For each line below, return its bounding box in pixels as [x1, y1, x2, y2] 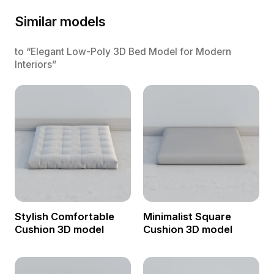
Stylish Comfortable [14, 210, 114, 223]
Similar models [14, 13, 106, 29]
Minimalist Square [143, 210, 231, 223]
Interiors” [14, 58, 56, 70]
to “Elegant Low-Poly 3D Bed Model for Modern [14, 45, 231, 57]
